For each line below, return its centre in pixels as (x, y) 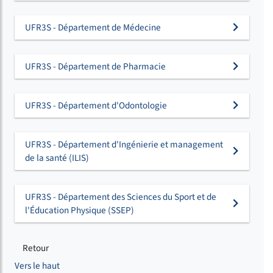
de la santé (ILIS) (57, 158)
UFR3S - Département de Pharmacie (95, 66)
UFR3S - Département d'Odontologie (96, 105)
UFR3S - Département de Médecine (93, 27)
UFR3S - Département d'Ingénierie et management (124, 144)
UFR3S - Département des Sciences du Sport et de (121, 197)
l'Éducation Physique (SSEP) (80, 210)
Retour (36, 248)
